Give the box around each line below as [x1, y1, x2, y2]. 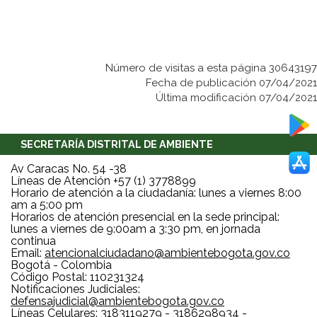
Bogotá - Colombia [11, 258, 112, 272]
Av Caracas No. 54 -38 [11, 162, 127, 176]
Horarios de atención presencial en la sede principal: [11, 210, 279, 224]
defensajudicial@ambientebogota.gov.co [11, 294, 224, 309]
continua [11, 234, 56, 248]
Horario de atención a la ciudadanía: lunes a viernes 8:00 [11, 186, 301, 200]
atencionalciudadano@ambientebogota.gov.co [45, 246, 290, 260]
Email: [11, 246, 45, 260]
